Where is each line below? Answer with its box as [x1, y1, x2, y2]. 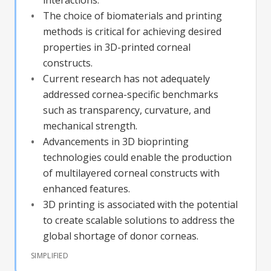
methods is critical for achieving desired [43, 24, 221, 38]
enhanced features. [43, 181, 130, 195]
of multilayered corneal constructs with [43, 166, 220, 180]
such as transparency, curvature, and [43, 103, 211, 117]
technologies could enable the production [43, 150, 232, 164]
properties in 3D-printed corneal [43, 40, 191, 54]
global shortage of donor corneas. [43, 229, 198, 243]
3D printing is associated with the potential [43, 197, 238, 211]
